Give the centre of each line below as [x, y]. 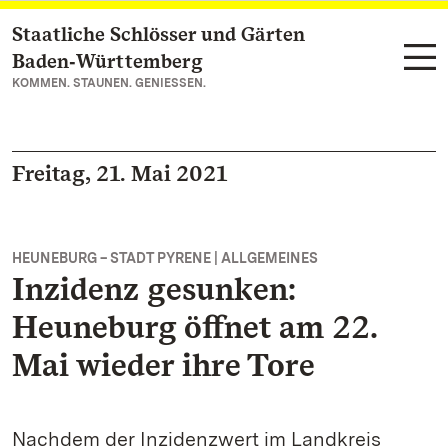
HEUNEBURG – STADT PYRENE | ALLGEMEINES [165, 258]
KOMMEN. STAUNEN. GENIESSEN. [109, 83]
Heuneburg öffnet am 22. [194, 326]
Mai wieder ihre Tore [163, 364]
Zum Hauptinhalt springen [135, 35]
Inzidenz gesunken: [154, 288]
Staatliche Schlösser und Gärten [158, 34]
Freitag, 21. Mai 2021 [119, 173]
